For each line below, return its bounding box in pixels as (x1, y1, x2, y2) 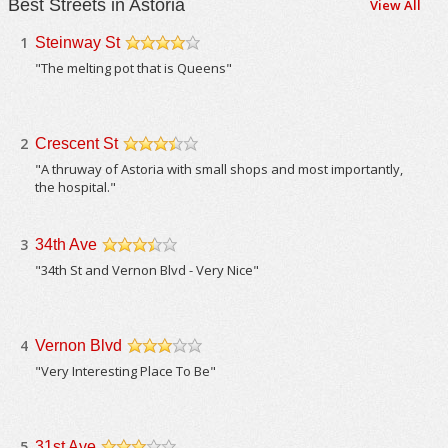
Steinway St (35, 34, 121, 51)
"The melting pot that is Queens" (35, 59, 233, 77)
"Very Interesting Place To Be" (35, 362, 217, 380)
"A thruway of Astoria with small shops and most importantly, (35, 160, 404, 178)
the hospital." (35, 178, 117, 196)
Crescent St (35, 135, 119, 152)
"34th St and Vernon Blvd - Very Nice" (35, 261, 260, 279)
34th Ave (35, 236, 98, 253)
